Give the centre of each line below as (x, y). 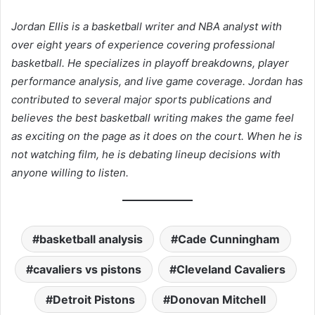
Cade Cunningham (229, 239)
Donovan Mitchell (218, 300)
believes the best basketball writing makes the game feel (153, 118)
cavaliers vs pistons (87, 270)
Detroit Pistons (94, 300)
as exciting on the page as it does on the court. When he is (157, 136)
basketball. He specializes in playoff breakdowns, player (150, 63)
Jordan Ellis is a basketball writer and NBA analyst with (147, 27)
